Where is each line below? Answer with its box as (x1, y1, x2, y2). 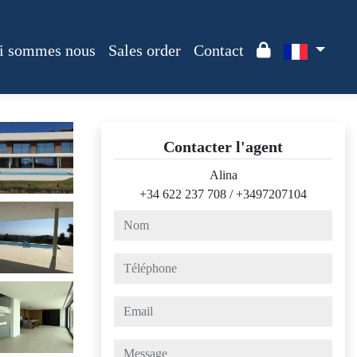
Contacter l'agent (163, 138, 283, 155)
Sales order (108, 41, 181, 59)
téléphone (113, 255, 162, 269)
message (113, 341, 155, 355)
